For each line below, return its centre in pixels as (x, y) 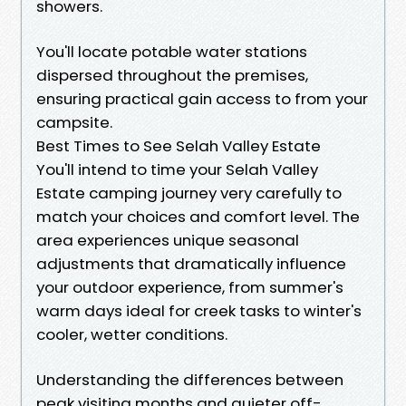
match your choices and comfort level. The (198, 216)
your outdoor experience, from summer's (190, 287)
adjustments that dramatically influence (191, 263)
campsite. (74, 122)
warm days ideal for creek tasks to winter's (199, 310)
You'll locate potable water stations (172, 51)
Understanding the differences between (190, 379)
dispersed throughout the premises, (172, 75)
